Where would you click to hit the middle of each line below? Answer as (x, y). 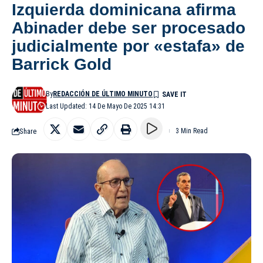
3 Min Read (192, 131)
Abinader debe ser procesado (129, 28)
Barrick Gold (62, 65)
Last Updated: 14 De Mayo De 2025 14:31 (106, 107)
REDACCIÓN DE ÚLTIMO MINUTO (103, 94)
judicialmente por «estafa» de (128, 46)
